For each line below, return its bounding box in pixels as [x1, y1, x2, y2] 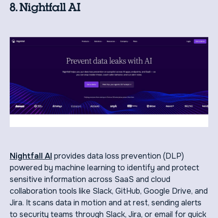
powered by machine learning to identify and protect [10, 162, 199, 173]
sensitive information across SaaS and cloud [10, 174, 170, 184]
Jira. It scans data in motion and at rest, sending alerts [10, 197, 201, 208]
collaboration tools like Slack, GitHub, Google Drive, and [10, 185, 208, 196]
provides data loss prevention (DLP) [52, 150, 184, 161]
